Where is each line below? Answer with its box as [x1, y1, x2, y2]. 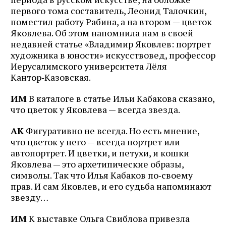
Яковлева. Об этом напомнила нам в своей [11, 26, 193, 39]
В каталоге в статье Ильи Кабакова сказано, [27, 92, 214, 104]
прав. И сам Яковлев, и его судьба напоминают [11, 180, 211, 192]
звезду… [11, 191, 48, 203]
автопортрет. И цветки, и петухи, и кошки [11, 146, 189, 159]
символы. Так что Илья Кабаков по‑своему [11, 168, 193, 181]
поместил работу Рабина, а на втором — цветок [11, 15, 212, 28]
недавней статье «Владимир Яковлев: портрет [11, 37, 211, 50]
